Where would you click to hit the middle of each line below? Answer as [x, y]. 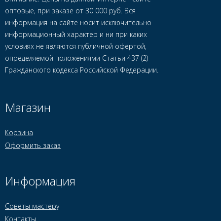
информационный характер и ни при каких [76, 34]
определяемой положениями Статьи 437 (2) [76, 58]
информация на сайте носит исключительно [78, 22]
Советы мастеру [32, 206]
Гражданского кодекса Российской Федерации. [82, 70]
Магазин [28, 107]
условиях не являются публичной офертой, [76, 46]
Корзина [19, 132]
